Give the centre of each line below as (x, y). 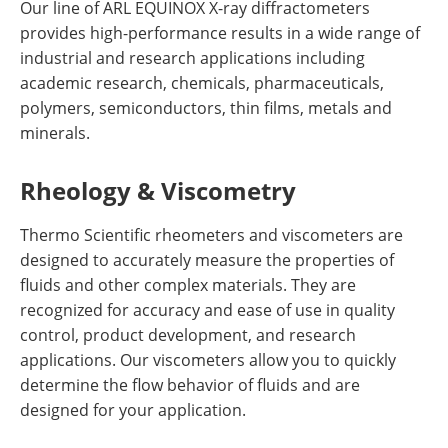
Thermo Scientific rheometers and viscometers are (211, 234)
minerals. (55, 132)
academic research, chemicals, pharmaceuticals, (202, 82)
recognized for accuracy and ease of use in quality (207, 309)
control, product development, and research (188, 334)
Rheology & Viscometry (158, 190)
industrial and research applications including (192, 57)
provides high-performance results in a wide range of (220, 32)
